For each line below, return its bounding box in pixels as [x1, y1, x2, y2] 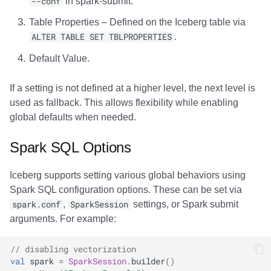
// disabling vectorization [10, 243, 136, 255]
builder [131, 255, 165, 267]
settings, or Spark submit [131, 198, 238, 209]
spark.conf [12, 198, 60, 210]
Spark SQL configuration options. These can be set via [10, 184, 242, 195]
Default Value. [28, 53, 90, 64]
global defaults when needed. [10, 111, 136, 122]
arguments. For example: [10, 213, 116, 224]
